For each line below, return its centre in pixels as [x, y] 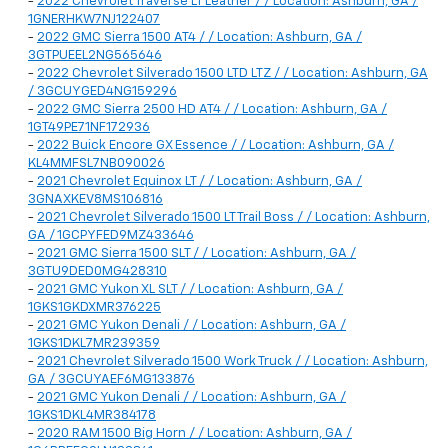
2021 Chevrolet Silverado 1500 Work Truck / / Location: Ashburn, [232, 362]
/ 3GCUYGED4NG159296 [102, 92]
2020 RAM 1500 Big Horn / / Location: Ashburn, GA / [194, 434]
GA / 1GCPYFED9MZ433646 [111, 236]
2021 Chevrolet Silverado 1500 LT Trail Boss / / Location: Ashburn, [233, 218]
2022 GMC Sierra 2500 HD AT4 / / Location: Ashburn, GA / [212, 110]
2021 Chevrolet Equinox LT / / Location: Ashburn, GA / [199, 182]
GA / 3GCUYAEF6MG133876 [111, 380]
